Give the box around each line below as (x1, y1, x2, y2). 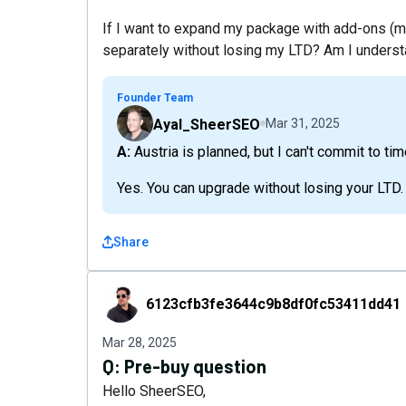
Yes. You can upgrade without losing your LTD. (117, 179, 403, 197)
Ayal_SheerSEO (153, 116, 260, 133)
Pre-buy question (124, 355, 266, 377)
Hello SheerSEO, (102, 382, 206, 400)
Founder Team (117, 92, 193, 104)
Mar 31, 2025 (266, 116, 340, 130)
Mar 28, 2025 (102, 335, 177, 350)
